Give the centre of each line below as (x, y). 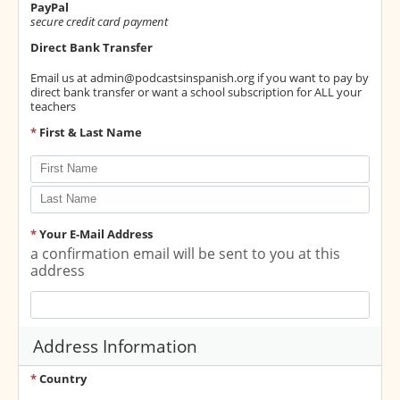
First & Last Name (91, 132)
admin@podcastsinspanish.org (172, 77)
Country (63, 379)
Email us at (60, 77)
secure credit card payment (99, 21)
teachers (53, 106)
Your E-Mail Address (96, 234)
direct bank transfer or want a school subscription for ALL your (196, 92)
